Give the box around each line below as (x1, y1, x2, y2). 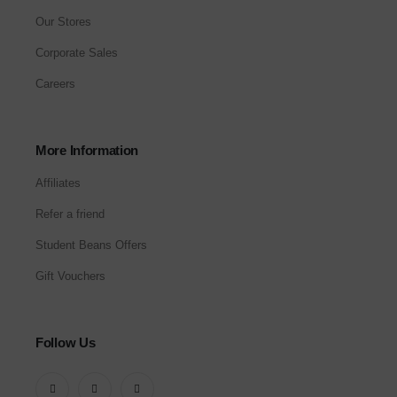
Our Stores (35, 15, 91, 29)
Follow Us (35, 335, 96, 351)
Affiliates (35, 176, 81, 191)
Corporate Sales (35, 46, 118, 60)
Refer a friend (35, 207, 105, 222)
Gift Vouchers (35, 269, 105, 284)
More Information (35, 143, 139, 159)
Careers (35, 77, 75, 91)
